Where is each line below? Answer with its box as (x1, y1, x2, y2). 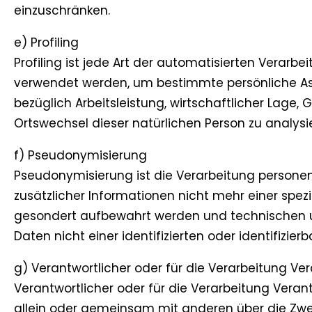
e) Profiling (14, 34, 79, 52)
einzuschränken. (14, 2, 110, 19)
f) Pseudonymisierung (14, 147, 147, 164)
